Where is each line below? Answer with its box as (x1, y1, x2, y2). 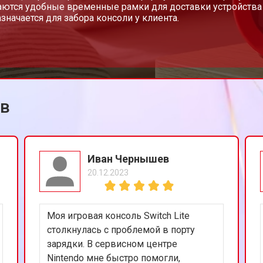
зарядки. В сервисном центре (47, 238, 178, 249)
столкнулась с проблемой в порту (47, 224, 195, 235)
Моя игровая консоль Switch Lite (47, 210, 190, 221)
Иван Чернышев (87, 152, 170, 165)
